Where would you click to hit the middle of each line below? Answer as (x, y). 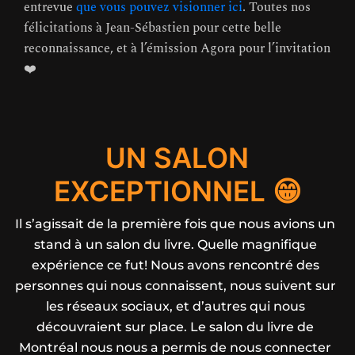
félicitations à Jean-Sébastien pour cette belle (153, 27)
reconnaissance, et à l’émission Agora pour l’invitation (177, 48)
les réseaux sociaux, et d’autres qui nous (175, 306)
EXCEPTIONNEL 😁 (177, 191)
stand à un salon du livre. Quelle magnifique (175, 244)
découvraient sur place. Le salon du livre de (176, 326)
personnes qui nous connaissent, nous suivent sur (175, 285)
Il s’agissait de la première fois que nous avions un (176, 223)
